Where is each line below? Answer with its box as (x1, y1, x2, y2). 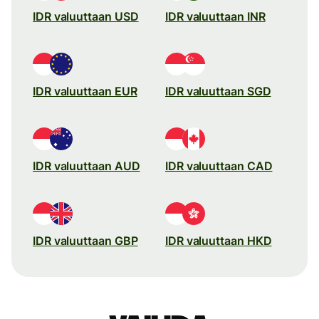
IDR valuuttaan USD (33, 9, 139, 23)
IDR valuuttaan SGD (165, 83, 271, 98)
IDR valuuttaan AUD (33, 158, 140, 173)
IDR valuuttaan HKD (165, 233, 272, 248)
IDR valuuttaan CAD (165, 158, 273, 173)
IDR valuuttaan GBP (33, 233, 138, 248)
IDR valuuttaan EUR (33, 83, 137, 98)
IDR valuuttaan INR (165, 9, 266, 23)
